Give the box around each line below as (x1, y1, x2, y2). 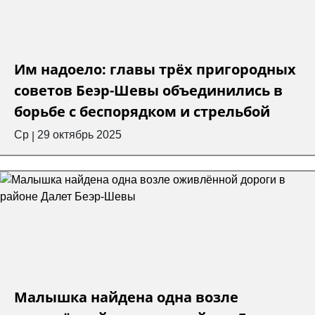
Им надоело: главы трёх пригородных (14, 60, 296, 79)
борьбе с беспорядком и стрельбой (14, 102, 270, 122)
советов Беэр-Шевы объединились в (14, 81, 283, 101)
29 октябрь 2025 (37, 129, 122, 141)
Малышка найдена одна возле (14, 288, 238, 307)
